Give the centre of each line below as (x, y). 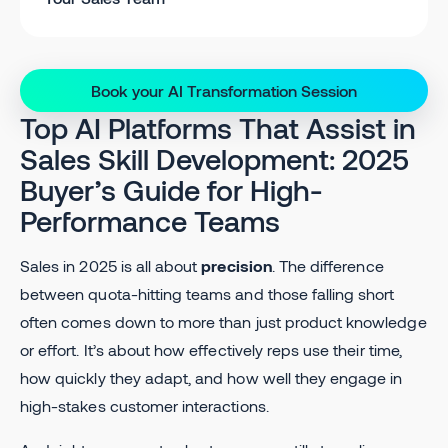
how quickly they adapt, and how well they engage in (211, 377)
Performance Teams (150, 220)
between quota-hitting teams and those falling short (207, 293)
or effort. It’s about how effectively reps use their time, (211, 349)
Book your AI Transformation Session (224, 90)
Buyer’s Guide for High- (171, 189)
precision (236, 265)
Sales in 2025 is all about (111, 265)
